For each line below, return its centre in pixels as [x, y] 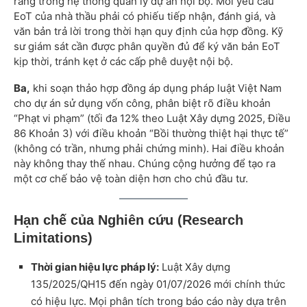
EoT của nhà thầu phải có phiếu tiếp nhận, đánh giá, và [145, 16]
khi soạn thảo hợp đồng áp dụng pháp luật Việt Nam [156, 88]
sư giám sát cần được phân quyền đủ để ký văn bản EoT [147, 47]
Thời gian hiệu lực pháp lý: [95, 267]
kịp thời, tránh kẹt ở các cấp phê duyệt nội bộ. [123, 62]
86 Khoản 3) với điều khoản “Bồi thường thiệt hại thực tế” [151, 134]
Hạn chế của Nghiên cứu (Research [128, 220]
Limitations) [53, 238]
